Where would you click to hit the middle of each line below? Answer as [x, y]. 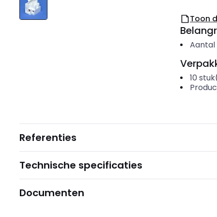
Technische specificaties [81, 165]
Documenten [52, 193]
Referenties [48, 138]
